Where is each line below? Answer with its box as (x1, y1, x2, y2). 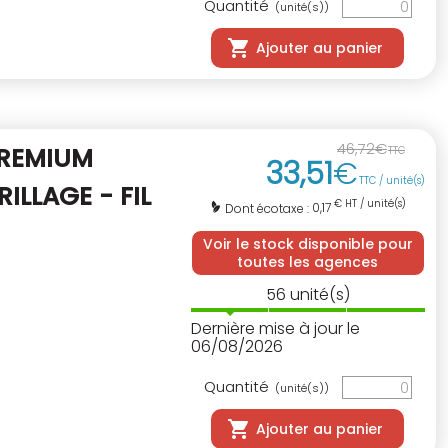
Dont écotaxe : (224, 200, 312, 218)
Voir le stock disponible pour (202, 234, 413, 255)
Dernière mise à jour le (190, 317, 360, 341)
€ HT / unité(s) (330, 196, 406, 212)
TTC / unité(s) (359, 173, 425, 189)
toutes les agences (237, 252, 379, 273)
